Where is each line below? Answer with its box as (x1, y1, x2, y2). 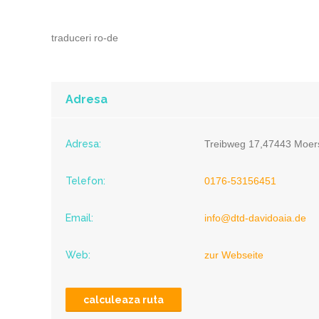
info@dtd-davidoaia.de (204, 212, 306, 224)
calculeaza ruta (83, 294, 164, 305)
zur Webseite (204, 249, 263, 261)
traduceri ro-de (51, 32, 118, 43)
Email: (66, 212, 93, 224)
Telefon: (66, 175, 105, 187)
